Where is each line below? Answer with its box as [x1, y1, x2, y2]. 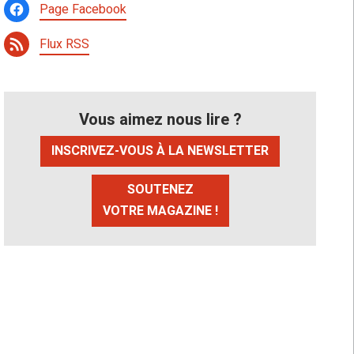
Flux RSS [40, 34, 90, 54]
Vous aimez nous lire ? [78, 108, 242, 132]
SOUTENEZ [126, 180, 194, 200]
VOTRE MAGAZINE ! [102, 201, 218, 221]
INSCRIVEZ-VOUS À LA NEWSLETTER [51, 141, 269, 161]
